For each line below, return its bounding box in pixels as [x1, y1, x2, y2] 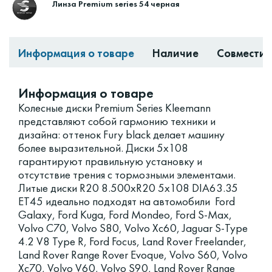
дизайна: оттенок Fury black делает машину [18, 127, 225, 143]
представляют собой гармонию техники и [18, 114, 216, 129]
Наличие [152, 46, 199, 61]
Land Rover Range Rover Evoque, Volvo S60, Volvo [18, 247, 248, 263]
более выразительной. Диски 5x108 [18, 140, 188, 156]
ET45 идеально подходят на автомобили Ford [18, 194, 235, 209]
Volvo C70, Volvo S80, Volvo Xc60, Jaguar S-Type [18, 220, 248, 236]
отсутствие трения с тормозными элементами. [18, 167, 236, 183]
